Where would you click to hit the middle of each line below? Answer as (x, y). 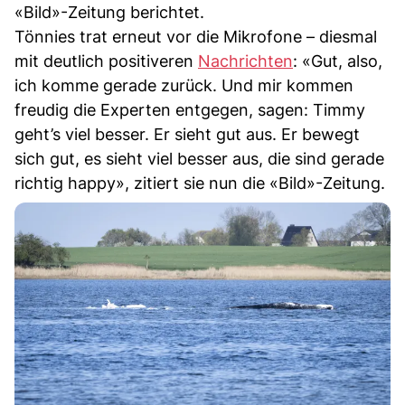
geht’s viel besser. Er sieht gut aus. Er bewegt (187, 135)
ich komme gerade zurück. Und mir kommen (184, 86)
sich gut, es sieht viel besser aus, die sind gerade (199, 159)
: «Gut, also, (338, 61)
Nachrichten (245, 61)
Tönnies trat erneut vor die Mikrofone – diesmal (196, 37)
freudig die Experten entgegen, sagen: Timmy (190, 110)
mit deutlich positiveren (106, 61)
